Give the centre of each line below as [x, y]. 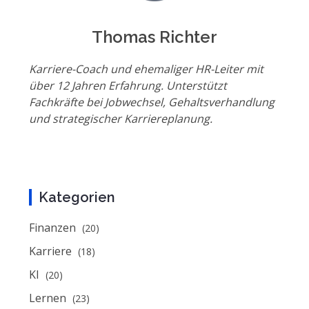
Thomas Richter [154, 37]
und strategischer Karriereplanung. [121, 119]
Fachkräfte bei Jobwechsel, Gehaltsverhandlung [152, 102]
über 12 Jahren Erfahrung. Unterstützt [128, 86]
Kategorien [77, 197]
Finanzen [54, 228]
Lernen [49, 298]
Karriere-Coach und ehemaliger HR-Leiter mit [146, 69]
